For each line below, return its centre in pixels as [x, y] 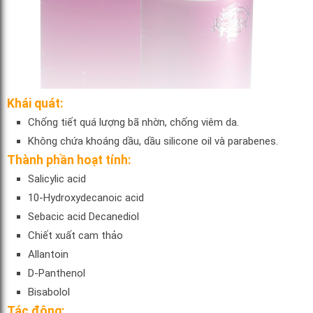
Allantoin [48, 254]
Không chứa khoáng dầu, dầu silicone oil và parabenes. [153, 141]
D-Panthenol [57, 273]
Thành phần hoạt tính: [69, 160]
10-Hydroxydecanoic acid [86, 197]
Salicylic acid [57, 179]
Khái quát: [35, 103]
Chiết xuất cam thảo [75, 235]
